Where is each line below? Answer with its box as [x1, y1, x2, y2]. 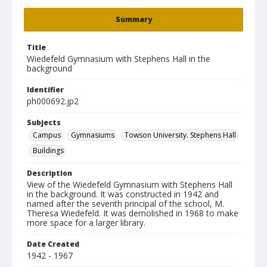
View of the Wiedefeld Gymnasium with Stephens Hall [27, 179, 232, 190]
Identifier [27, 85, 64, 95]
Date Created [27, 239, 79, 249]
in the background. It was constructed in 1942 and [27, 188, 219, 200]
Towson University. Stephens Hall [125, 130, 236, 140]
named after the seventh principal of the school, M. [27, 198, 224, 209]
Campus [33, 130, 61, 140]
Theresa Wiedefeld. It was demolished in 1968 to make [27, 207, 238, 219]
